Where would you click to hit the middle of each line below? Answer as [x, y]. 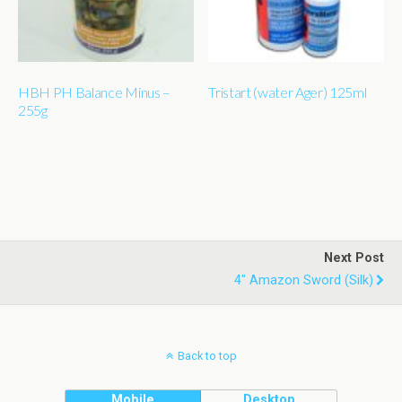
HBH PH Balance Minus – [94, 92]
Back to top [207, 356]
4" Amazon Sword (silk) [304, 281]
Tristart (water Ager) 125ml [288, 92]
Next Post [354, 258]
